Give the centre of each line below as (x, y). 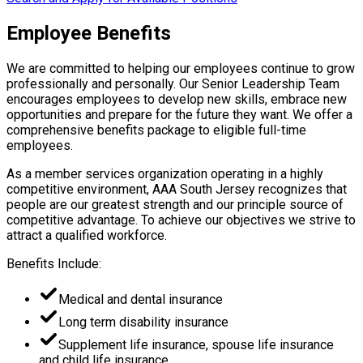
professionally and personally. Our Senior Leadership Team (173, 84)
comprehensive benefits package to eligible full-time (156, 130)
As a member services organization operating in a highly (165, 174)
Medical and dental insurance (141, 300)
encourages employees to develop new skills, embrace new (177, 100)
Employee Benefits (89, 34)
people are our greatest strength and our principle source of (175, 205)
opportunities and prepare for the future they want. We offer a (179, 115)
